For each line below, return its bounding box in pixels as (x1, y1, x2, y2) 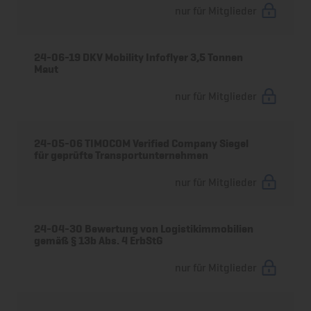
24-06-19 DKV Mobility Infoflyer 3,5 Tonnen (34, 51, 244, 65)
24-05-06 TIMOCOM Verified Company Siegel (34, 136, 249, 150)
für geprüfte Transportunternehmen (34, 148, 209, 162)
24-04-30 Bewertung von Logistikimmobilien (34, 222, 254, 236)
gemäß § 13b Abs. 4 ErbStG (34, 234, 164, 248)
